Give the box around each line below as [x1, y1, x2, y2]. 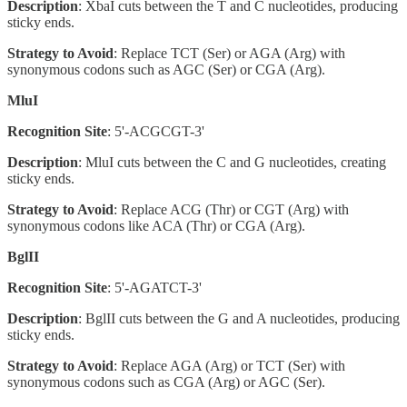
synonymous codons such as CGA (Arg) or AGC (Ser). [7, 373, 325, 390]
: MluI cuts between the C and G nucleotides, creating [78, 154, 386, 170]
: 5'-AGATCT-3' [107, 279, 202, 295]
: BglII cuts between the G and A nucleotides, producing [78, 310, 400, 326]
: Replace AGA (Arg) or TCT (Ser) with [114, 357, 345, 373]
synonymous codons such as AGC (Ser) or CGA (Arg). [7, 61, 325, 77]
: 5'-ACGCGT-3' [107, 123, 204, 139]
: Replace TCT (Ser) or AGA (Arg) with [114, 45, 345, 61]
